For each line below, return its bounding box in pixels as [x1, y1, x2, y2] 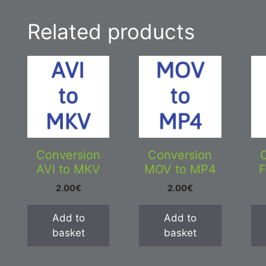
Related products [27, 18, 195, 44]
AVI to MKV [36, 161, 101, 176]
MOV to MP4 [144, 161, 216, 176]
